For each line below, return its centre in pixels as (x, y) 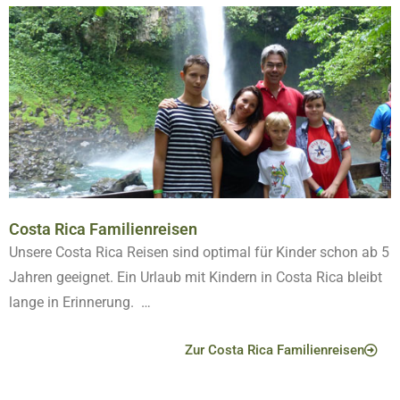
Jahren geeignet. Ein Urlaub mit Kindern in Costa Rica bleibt (196, 277)
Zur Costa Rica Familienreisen (275, 350)
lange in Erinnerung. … (80, 302)
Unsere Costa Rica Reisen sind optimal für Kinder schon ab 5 (199, 252)
